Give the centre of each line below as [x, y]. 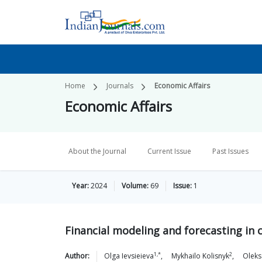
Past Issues [230, 151]
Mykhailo [186, 256]
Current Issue [169, 151]
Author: [77, 256]
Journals [120, 86]
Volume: [135, 186]
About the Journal [97, 151]
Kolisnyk [216, 256]
